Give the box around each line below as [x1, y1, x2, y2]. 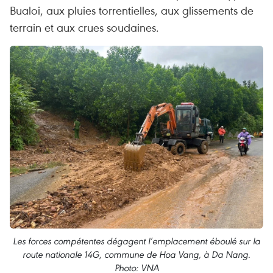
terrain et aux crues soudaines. [10, 19, 159, 35]
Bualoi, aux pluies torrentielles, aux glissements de [10, 2, 253, 18]
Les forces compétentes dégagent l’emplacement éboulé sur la [13, 235, 260, 247]
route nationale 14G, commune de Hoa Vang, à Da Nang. [23, 248, 250, 260]
